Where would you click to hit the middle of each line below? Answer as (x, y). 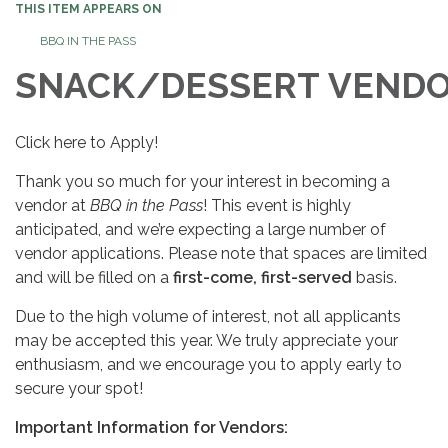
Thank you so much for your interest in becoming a (202, 181)
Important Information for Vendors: (151, 427)
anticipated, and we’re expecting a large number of (200, 229)
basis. (374, 277)
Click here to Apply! (88, 142)
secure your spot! (79, 388)
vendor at (52, 205)
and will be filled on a (94, 277)
